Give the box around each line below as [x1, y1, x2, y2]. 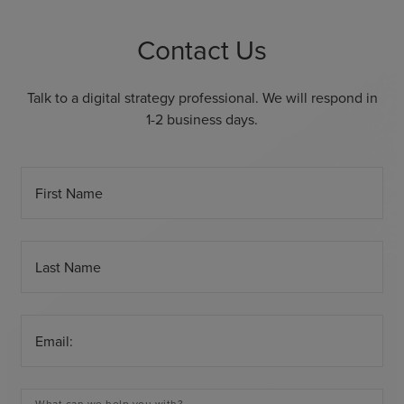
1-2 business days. [146, 108, 258, 130]
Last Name [35, 257, 101, 279]
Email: [35, 331, 73, 353]
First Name [35, 183, 103, 205]
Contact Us [137, 30, 267, 70]
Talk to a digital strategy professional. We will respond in [26, 87, 378, 108]
